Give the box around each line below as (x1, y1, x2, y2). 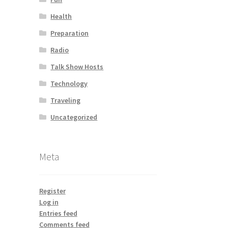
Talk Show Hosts (50, 62, 104, 71)
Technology (50, 78, 88, 88)
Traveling (50, 95, 81, 105)
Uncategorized (50, 112, 98, 122)
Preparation (50, 28, 89, 38)
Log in (39, 197, 59, 207)
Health (50, 11, 72, 21)
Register (39, 186, 66, 196)
